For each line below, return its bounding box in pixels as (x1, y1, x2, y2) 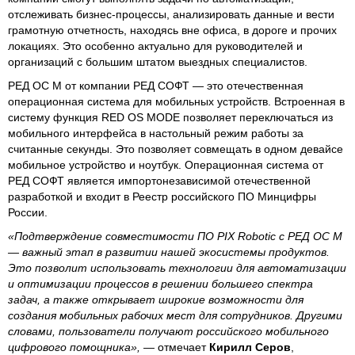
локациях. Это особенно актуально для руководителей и (8, 40, 303, 52)
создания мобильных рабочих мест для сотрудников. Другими (8, 309, 342, 322)
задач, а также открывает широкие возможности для (8, 293, 303, 306)
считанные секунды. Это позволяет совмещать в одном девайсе (8, 143, 343, 155)
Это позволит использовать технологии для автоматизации (8, 261, 346, 274)
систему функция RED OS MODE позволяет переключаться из (8, 111, 333, 124)
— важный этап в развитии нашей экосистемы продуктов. (8, 246, 330, 258)
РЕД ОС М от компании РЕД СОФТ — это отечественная (8, 79, 303, 92)
